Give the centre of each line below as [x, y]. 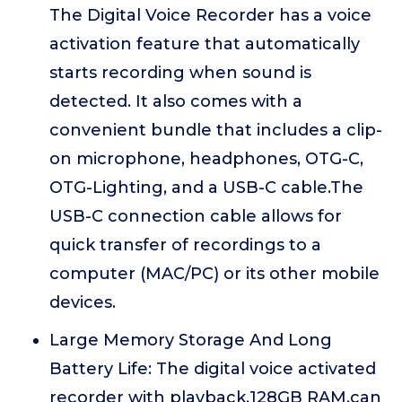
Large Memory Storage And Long [191, 340]
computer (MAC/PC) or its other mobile [214, 274]
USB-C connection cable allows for [196, 216]
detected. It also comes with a [176, 101]
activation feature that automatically [205, 44]
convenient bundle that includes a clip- [216, 130]
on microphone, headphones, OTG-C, [206, 159]
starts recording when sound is [180, 73]
